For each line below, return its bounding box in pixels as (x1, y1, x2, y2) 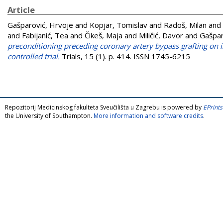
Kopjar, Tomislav (90, 19, 147, 30)
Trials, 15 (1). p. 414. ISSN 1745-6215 (60, 51, 190, 61)
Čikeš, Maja (85, 30, 122, 40)
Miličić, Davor (139, 30, 183, 40)
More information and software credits (94, 111, 203, 120)
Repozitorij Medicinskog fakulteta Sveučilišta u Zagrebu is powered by (5, 103, 203, 111)
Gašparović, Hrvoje (7, 19, 73, 30)
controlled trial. (7, 51, 60, 61)
